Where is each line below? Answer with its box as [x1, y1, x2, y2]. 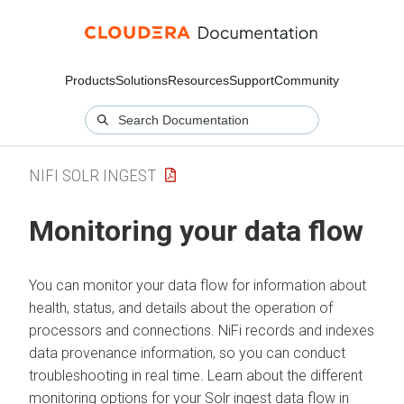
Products [65, 73, 115, 87]
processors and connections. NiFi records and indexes [29, 321, 374, 339]
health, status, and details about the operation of [29, 298, 333, 317]
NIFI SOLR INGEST [29, 164, 156, 186]
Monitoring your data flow [29, 214, 363, 249]
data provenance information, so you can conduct [29, 344, 345, 362]
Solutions [115, 73, 168, 87]
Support [229, 73, 274, 87]
